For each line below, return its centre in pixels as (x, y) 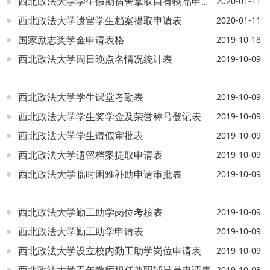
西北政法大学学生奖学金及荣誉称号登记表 (110, 116)
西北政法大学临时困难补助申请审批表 (100, 174)
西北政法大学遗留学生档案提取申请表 (100, 20)
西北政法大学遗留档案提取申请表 (90, 155)
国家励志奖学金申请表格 (71, 39)
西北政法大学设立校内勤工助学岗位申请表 (110, 250)
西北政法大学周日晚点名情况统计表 (95, 59)
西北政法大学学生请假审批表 (81, 135)
